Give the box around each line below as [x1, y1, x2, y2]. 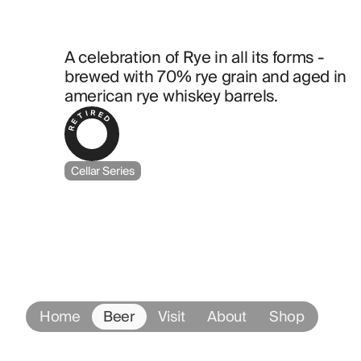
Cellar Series [71, 162, 135, 181]
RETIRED [64, 106, 114, 133]
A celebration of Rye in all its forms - [64, 44, 325, 72]
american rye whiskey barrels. [64, 83, 278, 110]
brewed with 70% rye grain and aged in [64, 64, 347, 91]
